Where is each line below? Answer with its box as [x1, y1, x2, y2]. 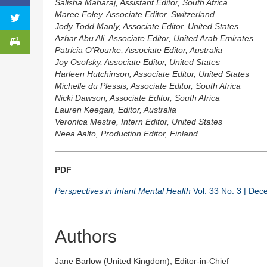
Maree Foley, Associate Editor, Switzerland [55, 10, 215, 20]
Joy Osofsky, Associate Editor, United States [55, 57, 220, 67]
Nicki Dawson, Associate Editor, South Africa [55, 93, 220, 103]
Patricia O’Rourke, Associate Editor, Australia [55, 45, 222, 55]
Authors [55, 226, 117, 247]
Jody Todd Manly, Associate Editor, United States [55, 21, 238, 32]
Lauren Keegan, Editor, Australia [55, 105, 176, 115]
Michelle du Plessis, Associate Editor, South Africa [55, 81, 241, 91]
